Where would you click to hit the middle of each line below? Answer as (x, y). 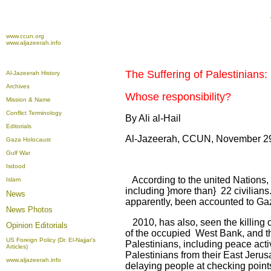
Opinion (21, 225)
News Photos (29, 210)
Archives (18, 86)
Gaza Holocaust (28, 139)
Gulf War (18, 153)
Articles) (17, 247)
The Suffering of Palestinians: (196, 74)
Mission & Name (28, 100)
